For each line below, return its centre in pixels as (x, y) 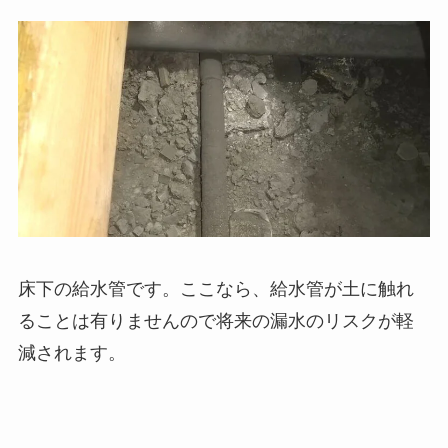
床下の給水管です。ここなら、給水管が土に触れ (215, 289)
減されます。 (71, 353)
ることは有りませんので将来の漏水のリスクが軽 (215, 321)
